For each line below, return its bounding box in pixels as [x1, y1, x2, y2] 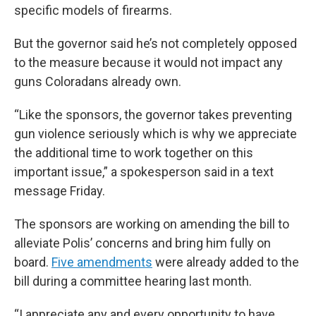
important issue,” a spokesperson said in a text [14, 164, 274, 179]
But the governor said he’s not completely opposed [14, 36, 297, 51]
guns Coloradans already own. [14, 74, 181, 89]
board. [14, 255, 51, 269]
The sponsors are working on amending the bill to [14, 217, 289, 231]
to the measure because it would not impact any [14, 55, 283, 70]
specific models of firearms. [14, 3, 172, 18]
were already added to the [152, 255, 299, 269]
